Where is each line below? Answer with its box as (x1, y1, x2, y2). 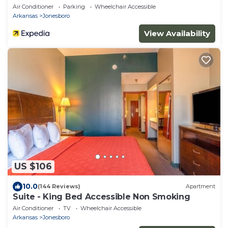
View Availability (144, 28, 210, 39)
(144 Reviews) (38, 183, 80, 190)
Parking (63, 3, 85, 11)
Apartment (186, 183, 215, 190)
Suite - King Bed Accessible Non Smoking (13, 191, 190, 202)
